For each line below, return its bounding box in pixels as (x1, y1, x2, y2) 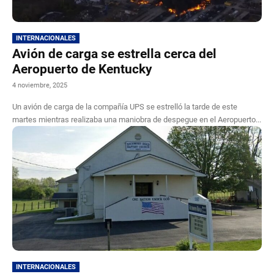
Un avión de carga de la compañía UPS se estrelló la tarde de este (12, 102, 237, 111)
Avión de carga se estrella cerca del (12, 46, 217, 61)
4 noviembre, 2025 (12, 81, 67, 89)
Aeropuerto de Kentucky (12, 61, 152, 76)
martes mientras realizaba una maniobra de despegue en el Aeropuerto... (12, 114, 261, 124)
